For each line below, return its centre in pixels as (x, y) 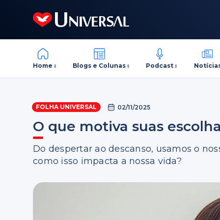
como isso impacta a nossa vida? (107, 161)
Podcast (160, 65)
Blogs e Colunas (99, 65)
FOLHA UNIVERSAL (67, 107)
